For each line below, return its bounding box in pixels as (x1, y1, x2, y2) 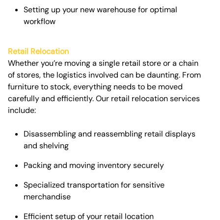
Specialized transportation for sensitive (24, 179, 165, 190)
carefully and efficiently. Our (8, 93, 111, 104)
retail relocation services (111, 93, 200, 104)
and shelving (24, 140, 69, 151)
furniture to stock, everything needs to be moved (8, 81, 183, 92)
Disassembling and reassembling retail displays (24, 128, 195, 139)
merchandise (24, 191, 71, 202)
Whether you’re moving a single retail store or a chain (8, 57, 198, 68)
